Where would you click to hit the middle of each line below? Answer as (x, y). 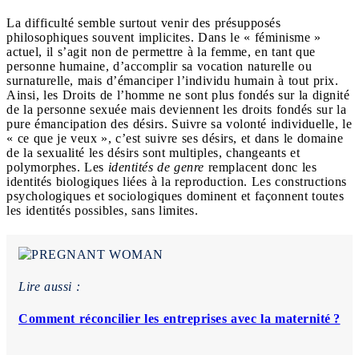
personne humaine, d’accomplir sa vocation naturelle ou (159, 67)
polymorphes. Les (57, 167)
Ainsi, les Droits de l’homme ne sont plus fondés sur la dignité (178, 95)
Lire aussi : (49, 287)
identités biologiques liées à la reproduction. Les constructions (177, 182)
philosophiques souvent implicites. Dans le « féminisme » (164, 38)
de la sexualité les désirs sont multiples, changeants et (153, 153)
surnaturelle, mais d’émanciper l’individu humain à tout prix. (172, 81)
